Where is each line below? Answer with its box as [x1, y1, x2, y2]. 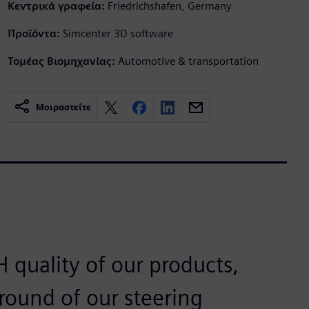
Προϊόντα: [7, 27, 60, 41]
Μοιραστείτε [35, 102, 91, 113]
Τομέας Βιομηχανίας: [7, 54, 115, 68]
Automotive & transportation [117, 54, 259, 68]
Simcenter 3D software [62, 27, 173, 41]
